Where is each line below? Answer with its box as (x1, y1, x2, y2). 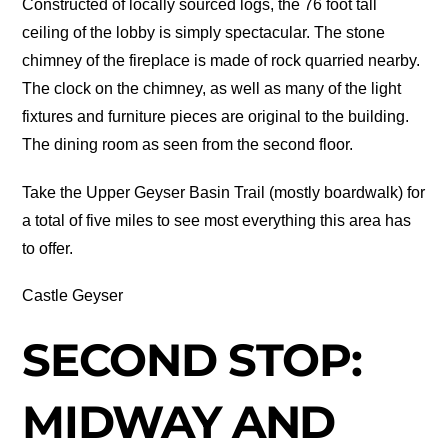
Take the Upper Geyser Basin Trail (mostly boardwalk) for (22, 183, 426, 201)
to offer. (22, 239, 74, 257)
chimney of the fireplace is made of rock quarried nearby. (22, 52, 421, 70)
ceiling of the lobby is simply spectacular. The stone (22, 24, 386, 42)
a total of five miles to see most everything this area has (22, 211, 412, 229)
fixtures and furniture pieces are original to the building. (22, 108, 410, 126)
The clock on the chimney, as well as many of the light (22, 80, 402, 98)
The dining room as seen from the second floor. (22, 136, 354, 154)
